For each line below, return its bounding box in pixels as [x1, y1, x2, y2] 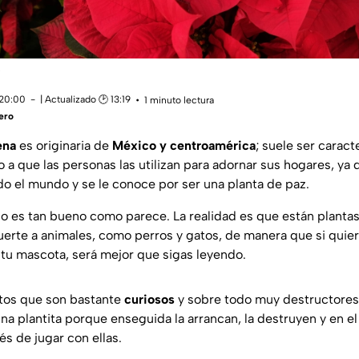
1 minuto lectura [144, 95, 214, 107]
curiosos [124, 291, 175, 307]
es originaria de [16, 137, 112, 153]
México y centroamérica [112, 137, 256, 153]
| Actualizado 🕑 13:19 [40, 93, 131, 105]
